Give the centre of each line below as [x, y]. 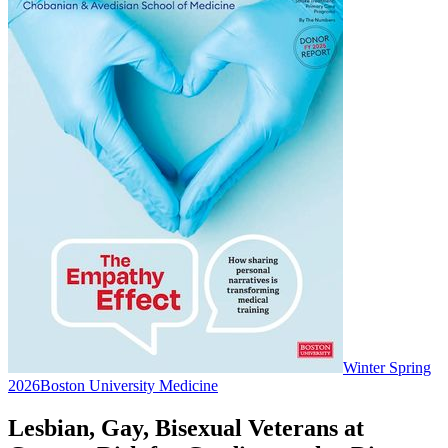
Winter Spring [387, 368]
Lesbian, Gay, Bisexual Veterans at [186, 427]
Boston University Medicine [129, 386]
